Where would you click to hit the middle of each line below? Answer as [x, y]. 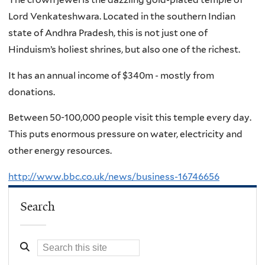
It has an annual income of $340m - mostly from [111, 75]
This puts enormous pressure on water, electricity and [125, 134]
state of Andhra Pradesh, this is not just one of [108, 33]
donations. [32, 92]
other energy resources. [60, 151]
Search [38, 207]
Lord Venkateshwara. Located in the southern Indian [122, 17]
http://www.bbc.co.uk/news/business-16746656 [114, 176]
